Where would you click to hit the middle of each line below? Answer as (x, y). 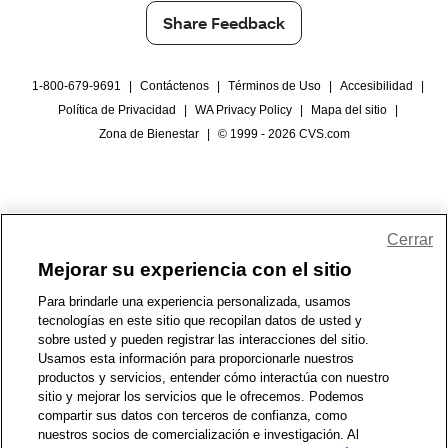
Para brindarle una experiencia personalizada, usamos (195, 301)
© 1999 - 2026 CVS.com (283, 134)
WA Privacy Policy (243, 110)
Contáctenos (174, 86)
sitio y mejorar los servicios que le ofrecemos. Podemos (201, 396)
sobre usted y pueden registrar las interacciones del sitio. (204, 339)
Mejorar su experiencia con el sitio (195, 269)
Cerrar (410, 239)
